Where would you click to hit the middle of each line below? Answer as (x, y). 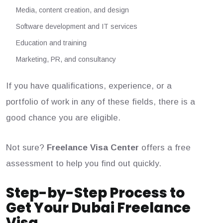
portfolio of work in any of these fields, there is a (101, 102)
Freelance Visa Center (93, 148)
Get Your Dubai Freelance (98, 208)
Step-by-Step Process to (95, 193)
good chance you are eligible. (63, 118)
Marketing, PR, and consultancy (66, 59)
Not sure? (26, 148)
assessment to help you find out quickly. (84, 164)
